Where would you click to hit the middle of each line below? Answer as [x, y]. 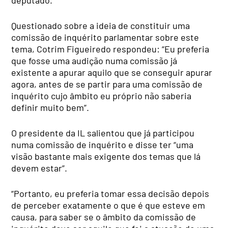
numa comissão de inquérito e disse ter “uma [103, 144]
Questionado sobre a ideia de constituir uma [101, 25]
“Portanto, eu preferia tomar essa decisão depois [110, 193]
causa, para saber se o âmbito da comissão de [104, 217]
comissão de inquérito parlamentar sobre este [105, 37]
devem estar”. [39, 168]
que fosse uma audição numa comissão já [94, 60]
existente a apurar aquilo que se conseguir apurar [112, 72]
